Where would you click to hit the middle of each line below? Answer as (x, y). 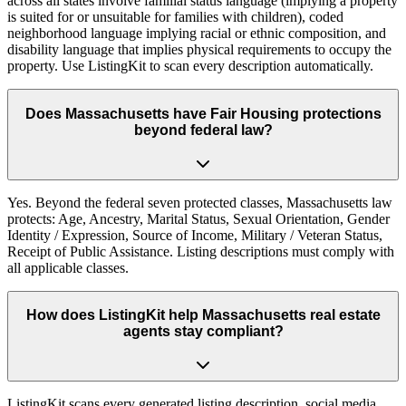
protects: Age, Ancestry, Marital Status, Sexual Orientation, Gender (198, 218)
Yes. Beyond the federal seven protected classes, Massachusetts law (200, 202)
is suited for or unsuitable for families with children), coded (175, 17)
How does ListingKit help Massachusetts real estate (203, 315)
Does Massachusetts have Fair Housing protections (203, 114)
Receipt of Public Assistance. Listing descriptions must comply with (201, 251)
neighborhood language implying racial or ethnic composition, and (197, 34)
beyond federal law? (203, 130)
